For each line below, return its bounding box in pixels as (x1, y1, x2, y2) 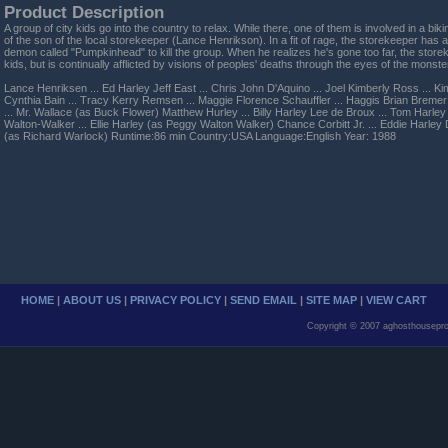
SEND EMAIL (230, 293, 297, 306)
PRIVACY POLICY (130, 293, 221, 306)
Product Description (4, 2, 164, 21)
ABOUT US (63, 293, 121, 306)
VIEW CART (366, 293, 427, 306)
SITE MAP (306, 293, 357, 306)
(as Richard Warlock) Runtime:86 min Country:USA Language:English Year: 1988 (4, 129, 396, 142)
